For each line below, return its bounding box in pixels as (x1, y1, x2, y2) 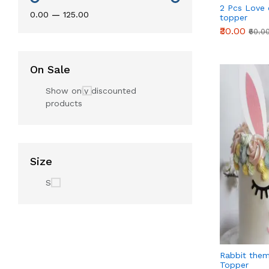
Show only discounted (46, 86, 136, 95)
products (46, 98, 82, 108)
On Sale (30, 63, 70, 76)
